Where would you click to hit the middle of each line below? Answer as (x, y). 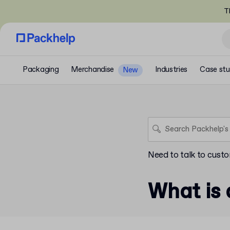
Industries (171, 70)
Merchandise (93, 70)
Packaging (41, 70)
